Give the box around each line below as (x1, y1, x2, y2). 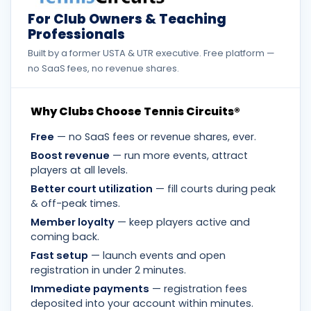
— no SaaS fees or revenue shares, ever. (54, 130, 256, 144)
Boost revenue (31, 149, 110, 163)
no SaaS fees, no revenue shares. (28, 62, 179, 76)
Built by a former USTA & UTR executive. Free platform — (28, 47, 275, 60)
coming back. (31, 230, 99, 244)
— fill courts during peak (153, 182, 276, 196)
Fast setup (31, 249, 88, 263)
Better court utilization (31, 182, 153, 196)
